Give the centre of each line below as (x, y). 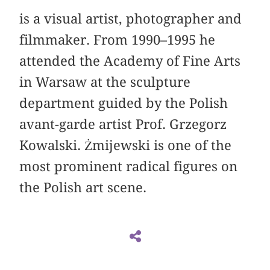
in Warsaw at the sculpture (105, 82)
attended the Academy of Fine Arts (130, 61)
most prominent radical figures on (129, 166)
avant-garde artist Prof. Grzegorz (123, 124)
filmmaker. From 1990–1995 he (118, 39)
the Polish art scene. (83, 187)
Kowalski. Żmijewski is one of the (126, 145)
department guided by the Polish (124, 103)
